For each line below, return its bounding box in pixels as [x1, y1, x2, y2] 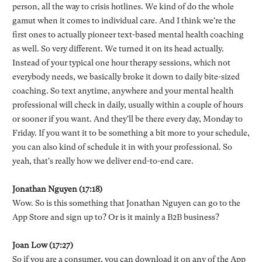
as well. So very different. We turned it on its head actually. [12, 43, 224, 53]
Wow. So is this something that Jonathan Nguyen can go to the [12, 198, 240, 208]
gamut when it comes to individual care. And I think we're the [12, 15, 236, 25]
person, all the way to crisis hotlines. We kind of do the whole [12, 1, 234, 11]
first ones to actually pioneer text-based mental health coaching [12, 29, 244, 39]
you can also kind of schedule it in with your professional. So [12, 142, 232, 151]
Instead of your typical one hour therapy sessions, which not [12, 57, 230, 67]
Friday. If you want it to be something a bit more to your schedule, [12, 127, 250, 137]
